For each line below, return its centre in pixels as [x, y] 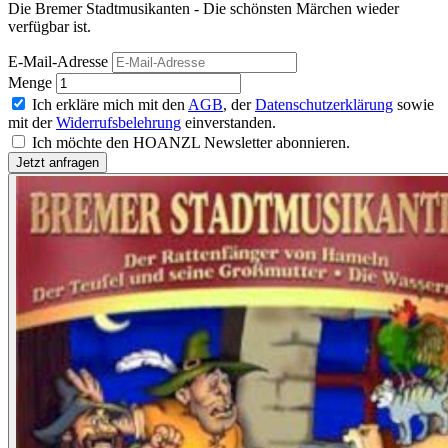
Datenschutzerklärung [324, 105]
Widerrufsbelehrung [118, 123]
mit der [32, 123]
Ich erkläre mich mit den [110, 105]
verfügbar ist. [49, 27]
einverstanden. [228, 123]
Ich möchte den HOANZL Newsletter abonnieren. [191, 143]
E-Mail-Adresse [58, 62]
